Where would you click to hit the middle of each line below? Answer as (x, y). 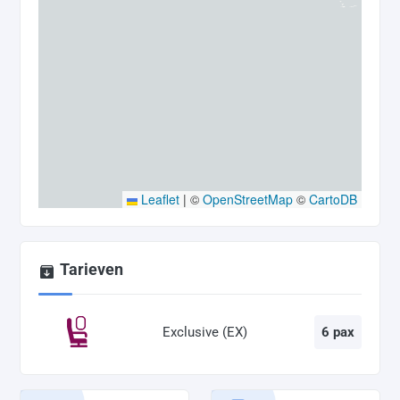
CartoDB (333, 200)
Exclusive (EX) (204, 332)
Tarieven (92, 270)
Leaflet (158, 200)
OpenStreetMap (248, 200)
